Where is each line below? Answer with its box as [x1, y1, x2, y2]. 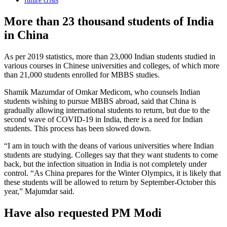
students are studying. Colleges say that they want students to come [4, 150, 218, 159]
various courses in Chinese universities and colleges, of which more [4, 61, 219, 70]
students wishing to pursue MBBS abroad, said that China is [4, 97, 196, 105]
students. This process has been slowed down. [4, 124, 151, 133]
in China [4, 28, 49, 42]
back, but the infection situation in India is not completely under [4, 160, 207, 168]
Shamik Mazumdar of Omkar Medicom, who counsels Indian [4, 88, 200, 96]
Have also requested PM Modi [4, 206, 162, 219]
